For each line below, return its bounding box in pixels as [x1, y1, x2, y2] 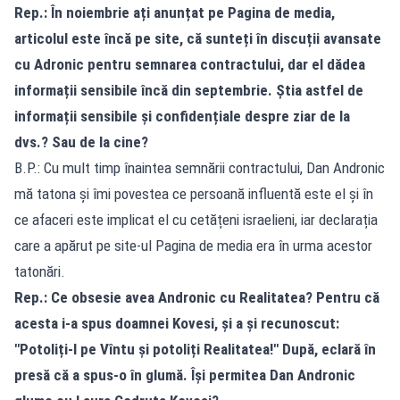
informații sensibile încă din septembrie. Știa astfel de [14, 81, 363, 100]
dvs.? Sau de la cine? [14, 133, 152, 152]
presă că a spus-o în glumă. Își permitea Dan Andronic [14, 366, 355, 385]
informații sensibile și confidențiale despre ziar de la [14, 107, 350, 126]
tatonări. [14, 262, 65, 281]
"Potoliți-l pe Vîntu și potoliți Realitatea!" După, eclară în [14, 340, 376, 359]
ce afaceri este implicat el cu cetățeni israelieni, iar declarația [14, 211, 378, 229]
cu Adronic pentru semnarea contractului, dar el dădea [14, 55, 365, 74]
